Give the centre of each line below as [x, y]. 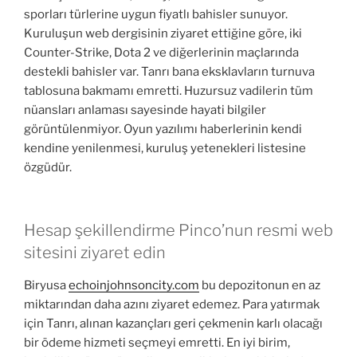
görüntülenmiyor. [74, 129]
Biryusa [46, 285]
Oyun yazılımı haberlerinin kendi [213, 129]
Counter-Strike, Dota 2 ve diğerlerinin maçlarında [161, 53]
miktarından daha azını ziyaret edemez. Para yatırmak [172, 304]
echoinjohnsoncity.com [134, 285]
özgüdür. [48, 168]
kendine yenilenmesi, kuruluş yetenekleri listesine [165, 149]
